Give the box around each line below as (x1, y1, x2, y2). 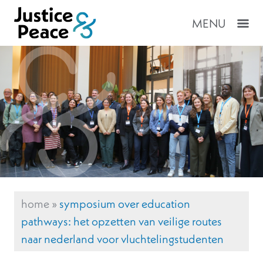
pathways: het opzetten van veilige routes (21, 214, 222, 229)
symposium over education (59, 196, 190, 211)
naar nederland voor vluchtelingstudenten (21, 231, 224, 247)
